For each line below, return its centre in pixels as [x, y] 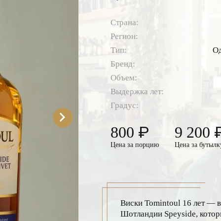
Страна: [125, 23]
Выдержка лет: [137, 92]
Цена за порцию [135, 145]
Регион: [124, 37]
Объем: [124, 78]
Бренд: [123, 64]
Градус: [125, 106]
